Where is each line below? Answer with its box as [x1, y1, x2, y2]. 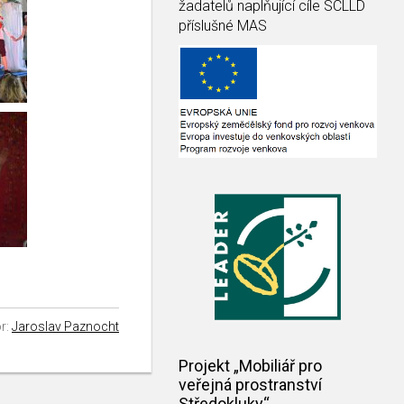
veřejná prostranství [179, 375, 322, 395]
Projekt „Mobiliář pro [179, 356, 322, 376]
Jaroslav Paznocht [12, 319, 119, 334]
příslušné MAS [179, 17, 267, 34]
